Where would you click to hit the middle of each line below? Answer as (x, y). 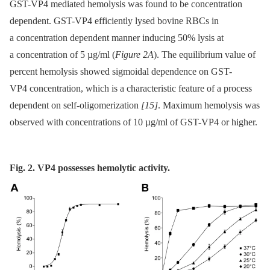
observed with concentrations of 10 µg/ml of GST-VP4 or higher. (133, 122)
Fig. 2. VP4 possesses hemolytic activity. (90, 168)
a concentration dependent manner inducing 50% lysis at (117, 37)
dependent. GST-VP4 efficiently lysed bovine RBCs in (114, 20)
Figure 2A (134, 54)
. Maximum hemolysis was (209, 105)
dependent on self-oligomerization (75, 105)
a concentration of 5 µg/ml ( (62, 54)
